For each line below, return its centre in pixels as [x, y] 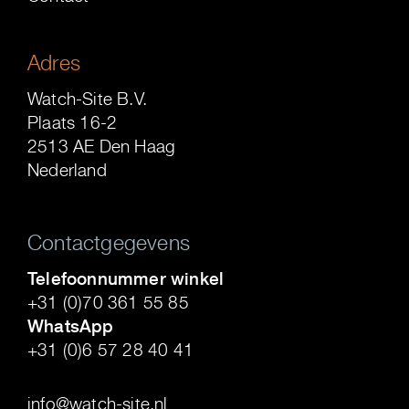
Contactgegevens [109, 242]
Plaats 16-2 [73, 123]
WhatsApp [71, 325]
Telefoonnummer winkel [126, 278]
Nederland [67, 170]
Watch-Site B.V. [87, 99]
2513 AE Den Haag [102, 147]
